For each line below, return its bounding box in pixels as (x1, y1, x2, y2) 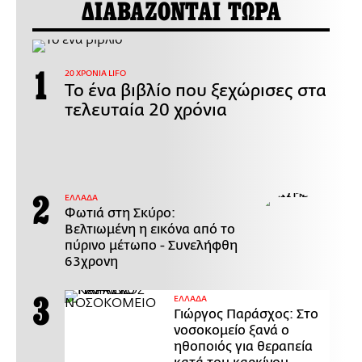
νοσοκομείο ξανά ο (174, 322, 289, 338)
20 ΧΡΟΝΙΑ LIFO (65, 68, 126, 78)
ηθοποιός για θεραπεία (174, 339, 313, 354)
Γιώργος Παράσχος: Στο (174, 306, 318, 322)
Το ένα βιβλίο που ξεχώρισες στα (65, 80, 326, 100)
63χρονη (65, 254, 118, 269)
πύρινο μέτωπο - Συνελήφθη (65, 238, 238, 253)
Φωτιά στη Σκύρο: (65, 205, 175, 221)
